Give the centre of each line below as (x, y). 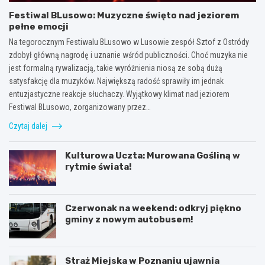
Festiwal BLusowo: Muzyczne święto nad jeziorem (124, 15)
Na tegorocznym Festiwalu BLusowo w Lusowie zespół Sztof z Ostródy (129, 42)
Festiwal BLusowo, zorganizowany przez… (80, 107)
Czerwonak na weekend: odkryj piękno (153, 208)
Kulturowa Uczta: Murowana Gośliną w (153, 155)
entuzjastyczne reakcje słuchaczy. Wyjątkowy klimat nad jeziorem (119, 94)
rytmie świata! (98, 167)
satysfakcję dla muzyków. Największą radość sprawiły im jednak (116, 81)
